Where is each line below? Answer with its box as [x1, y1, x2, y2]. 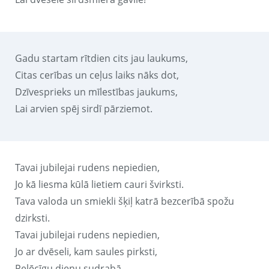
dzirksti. [15, 211, 50, 225]
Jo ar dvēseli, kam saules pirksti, [15, 244, 157, 258]
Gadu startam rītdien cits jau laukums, [15, 51, 188, 65]
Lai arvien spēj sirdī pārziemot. [15, 101, 153, 115]
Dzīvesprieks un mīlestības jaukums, [15, 85, 178, 98]
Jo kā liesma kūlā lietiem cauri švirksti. [15, 177, 184, 191]
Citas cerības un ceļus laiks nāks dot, [15, 68, 179, 82]
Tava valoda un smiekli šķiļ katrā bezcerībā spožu [15, 194, 234, 208]
